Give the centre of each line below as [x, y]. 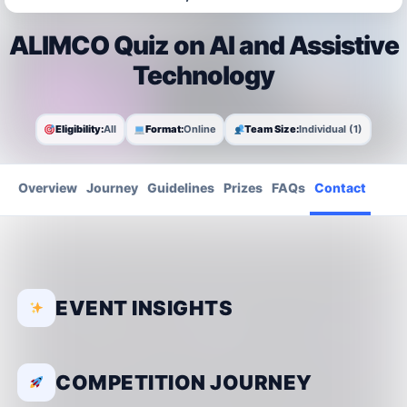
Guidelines [181, 187]
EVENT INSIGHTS [144, 308]
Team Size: [272, 129]
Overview [48, 187]
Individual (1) [331, 129]
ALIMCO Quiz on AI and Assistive [203, 45]
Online [199, 129]
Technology [203, 75]
